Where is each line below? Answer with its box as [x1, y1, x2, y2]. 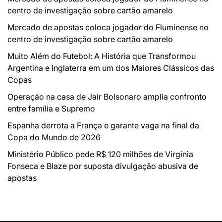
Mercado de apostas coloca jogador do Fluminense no [7, 22, 209, 33]
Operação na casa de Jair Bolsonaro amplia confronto [7, 92, 207, 102]
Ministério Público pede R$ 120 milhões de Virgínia [7, 149, 193, 160]
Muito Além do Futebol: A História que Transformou [7, 51, 196, 61]
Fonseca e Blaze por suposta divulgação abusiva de [7, 161, 198, 171]
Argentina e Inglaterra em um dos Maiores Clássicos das [7, 63, 214, 73]
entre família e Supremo [7, 104, 95, 114]
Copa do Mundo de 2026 [7, 132, 101, 143]
